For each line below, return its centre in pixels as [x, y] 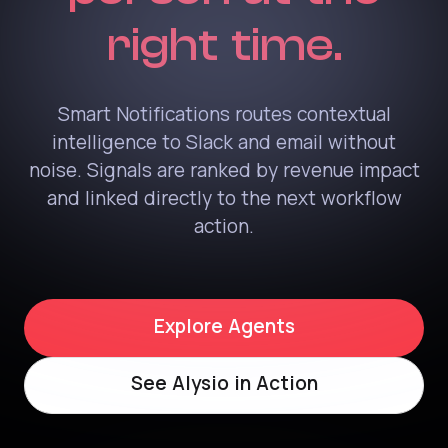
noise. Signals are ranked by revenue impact [224, 171]
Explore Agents [224, 327]
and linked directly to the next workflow [224, 199]
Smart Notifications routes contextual [224, 115]
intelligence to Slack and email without [224, 143]
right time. [224, 45]
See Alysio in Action [224, 385]
